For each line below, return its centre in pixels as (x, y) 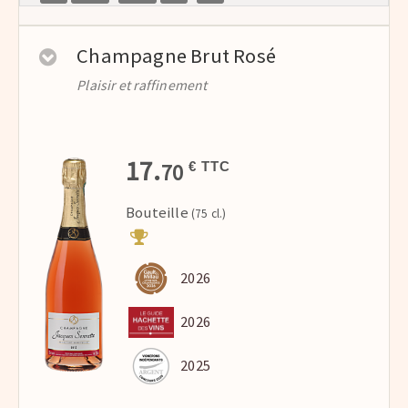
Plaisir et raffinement (142, 85)
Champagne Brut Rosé (177, 55)
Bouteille (157, 212)
